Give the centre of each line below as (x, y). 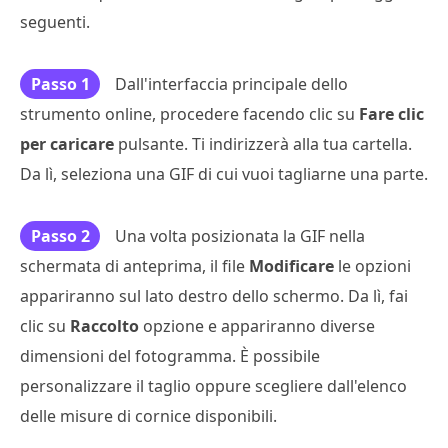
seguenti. (55, 22)
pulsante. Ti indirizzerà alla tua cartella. (263, 144)
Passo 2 (60, 236)
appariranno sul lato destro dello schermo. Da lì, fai (214, 296)
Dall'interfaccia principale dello (231, 84)
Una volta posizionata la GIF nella (240, 236)
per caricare (67, 144)
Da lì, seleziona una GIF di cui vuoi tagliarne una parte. (224, 174)
